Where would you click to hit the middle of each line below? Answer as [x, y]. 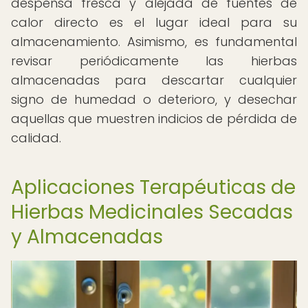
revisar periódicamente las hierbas [154, 61]
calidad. [36, 138]
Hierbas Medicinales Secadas [152, 212]
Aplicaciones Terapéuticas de [153, 187]
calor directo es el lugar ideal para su [154, 22]
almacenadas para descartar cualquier [154, 80]
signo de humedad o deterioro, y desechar [154, 99]
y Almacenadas [87, 237]
